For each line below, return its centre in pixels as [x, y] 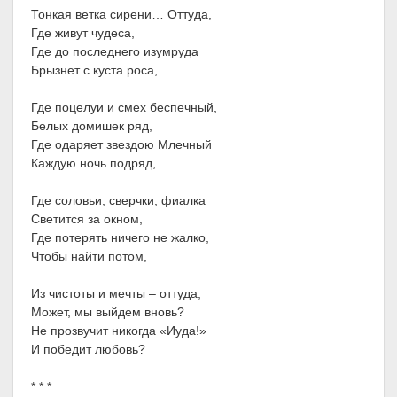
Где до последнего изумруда [115, 52]
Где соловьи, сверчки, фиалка [118, 201]
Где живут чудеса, [83, 33]
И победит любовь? [88, 350]
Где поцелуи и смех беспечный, [124, 108]
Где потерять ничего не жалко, [120, 238]
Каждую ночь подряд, [93, 163]
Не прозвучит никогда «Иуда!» [119, 331]
